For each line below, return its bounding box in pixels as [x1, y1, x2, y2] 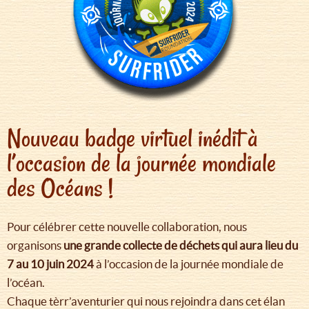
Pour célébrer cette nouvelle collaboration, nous [7, 219, 247, 233]
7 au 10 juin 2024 [7, 257, 94, 270]
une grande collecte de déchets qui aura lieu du [63, 238, 298, 252]
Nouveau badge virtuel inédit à [7, 121, 258, 155]
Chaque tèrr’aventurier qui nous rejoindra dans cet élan [7, 294, 285, 308]
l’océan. [7, 275, 47, 289]
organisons [7, 238, 63, 252]
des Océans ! [7, 170, 119, 205]
